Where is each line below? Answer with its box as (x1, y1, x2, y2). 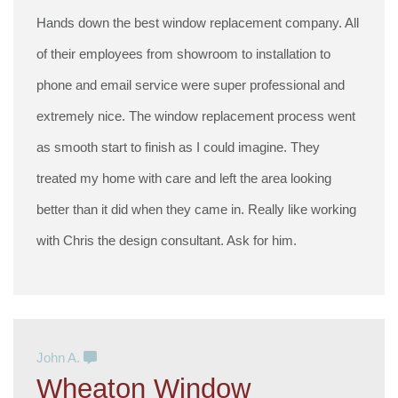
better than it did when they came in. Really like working (36, 202, 357, 218)
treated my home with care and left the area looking (36, 171, 332, 187)
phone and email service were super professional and (36, 77, 346, 93)
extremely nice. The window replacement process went (36, 108, 356, 124)
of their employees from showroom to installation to (36, 46, 331, 62)
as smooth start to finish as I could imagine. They (36, 139, 321, 155)
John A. (36, 349, 84, 365)
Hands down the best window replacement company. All (36, 15, 360, 31)
